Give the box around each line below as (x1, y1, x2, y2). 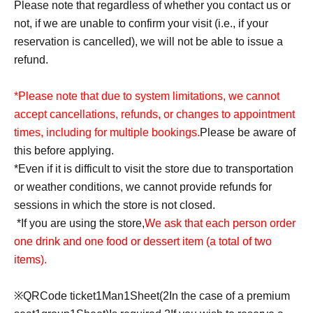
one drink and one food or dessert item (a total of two (14, 235, 272, 247)
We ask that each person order (145, 217, 296, 229)
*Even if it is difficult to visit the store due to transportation (14, 162, 293, 175)
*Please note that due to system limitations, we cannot (14, 89, 279, 102)
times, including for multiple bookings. (14, 126, 200, 138)
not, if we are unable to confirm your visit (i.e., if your (14, 17, 268, 29)
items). (14, 253, 47, 265)
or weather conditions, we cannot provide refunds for (14, 180, 272, 193)
